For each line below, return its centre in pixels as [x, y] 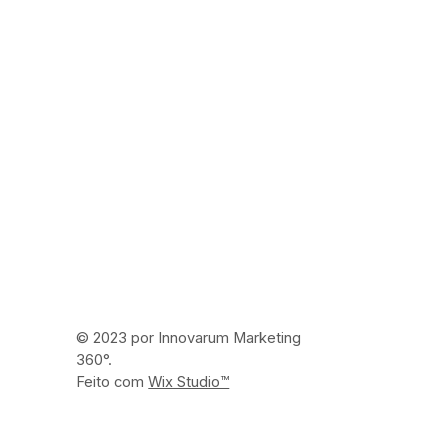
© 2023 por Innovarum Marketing [189, 338]
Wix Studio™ [189, 382]
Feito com [112, 382]
